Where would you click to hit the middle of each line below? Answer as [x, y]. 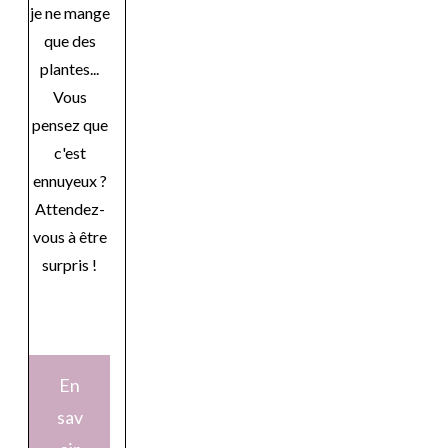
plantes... [69, 68]
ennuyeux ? [69, 180]
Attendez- [69, 208]
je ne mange [69, 12]
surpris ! [69, 264]
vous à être [69, 236]
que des [69, 40]
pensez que [69, 124]
